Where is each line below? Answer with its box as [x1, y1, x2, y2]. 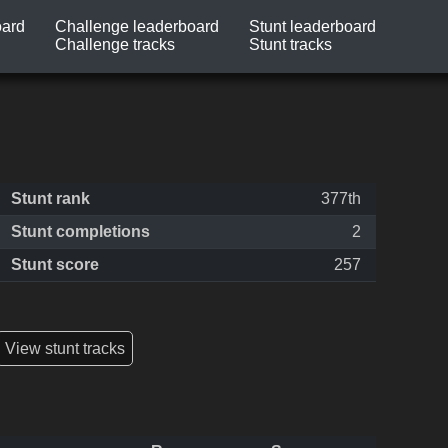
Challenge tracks [55, 36, 175, 54]
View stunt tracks [4, 339, 125, 357]
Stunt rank [11, 190, 90, 208]
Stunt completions [11, 223, 150, 241]
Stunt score [11, 256, 99, 274]
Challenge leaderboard [55, 18, 219, 36]
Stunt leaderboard [249, 18, 376, 36]
